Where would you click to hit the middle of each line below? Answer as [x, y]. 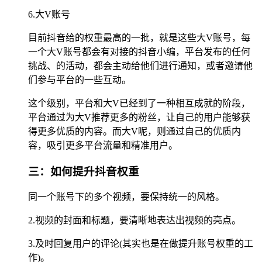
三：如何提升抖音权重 [84, 171]
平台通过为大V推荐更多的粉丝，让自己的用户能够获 [139, 117]
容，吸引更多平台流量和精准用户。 [103, 145]
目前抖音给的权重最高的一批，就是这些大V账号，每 [139, 37]
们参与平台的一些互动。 [80, 80]
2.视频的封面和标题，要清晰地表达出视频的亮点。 [135, 220]
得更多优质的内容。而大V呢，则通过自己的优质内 [135, 131]
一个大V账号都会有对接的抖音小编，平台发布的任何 [139, 51]
